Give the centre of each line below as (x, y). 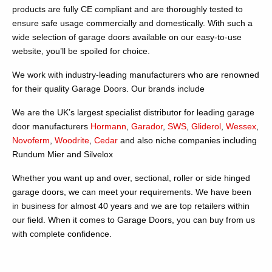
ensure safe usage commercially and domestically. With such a (132, 23)
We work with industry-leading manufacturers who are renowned (136, 75)
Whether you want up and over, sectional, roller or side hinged (131, 178)
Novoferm (31, 141)
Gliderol (206, 127)
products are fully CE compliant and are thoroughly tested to (127, 9)
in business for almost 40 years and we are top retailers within (131, 206)
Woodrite (72, 141)
